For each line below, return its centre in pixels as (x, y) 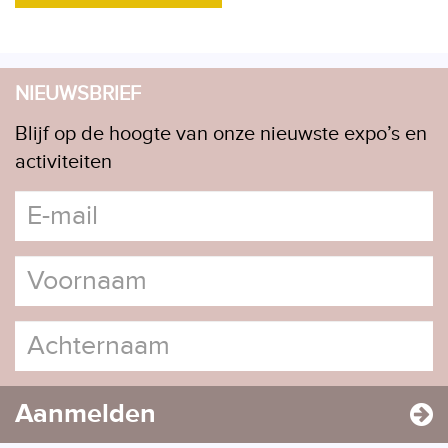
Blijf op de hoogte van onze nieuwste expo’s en (221, 133)
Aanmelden (85, 413)
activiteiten (63, 161)
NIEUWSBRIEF (78, 93)
